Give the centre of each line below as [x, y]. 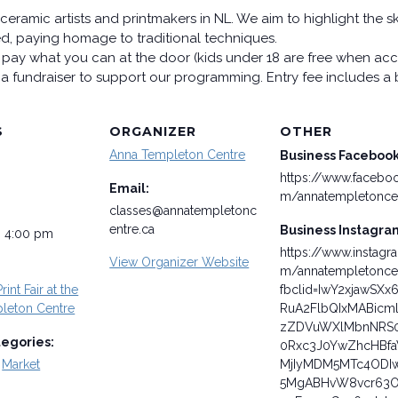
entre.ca [132, 230]
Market [21, 365]
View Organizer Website [179, 263]
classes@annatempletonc [183, 211]
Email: [130, 189]
